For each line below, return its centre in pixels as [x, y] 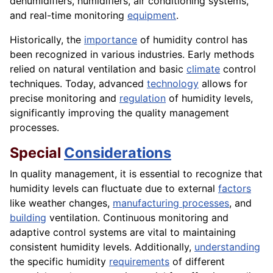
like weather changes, [61, 203]
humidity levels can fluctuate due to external [114, 189]
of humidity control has [192, 40]
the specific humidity [59, 262]
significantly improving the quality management [119, 113]
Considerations [118, 153]
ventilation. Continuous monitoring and [137, 218]
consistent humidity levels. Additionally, [102, 247]
